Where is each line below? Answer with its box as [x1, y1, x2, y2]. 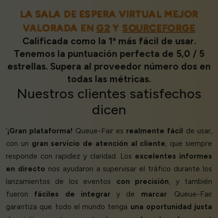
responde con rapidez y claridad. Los [6, 151, 135, 161]
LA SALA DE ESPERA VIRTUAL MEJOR [23, 9, 195, 20]
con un [6, 139, 32, 148]
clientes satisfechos [77, 85, 201, 102]
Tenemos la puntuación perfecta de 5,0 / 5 [14, 48, 204, 60]
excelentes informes [135, 151, 212, 161]
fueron [6, 189, 35, 199]
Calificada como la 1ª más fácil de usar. [22, 36, 196, 47]
